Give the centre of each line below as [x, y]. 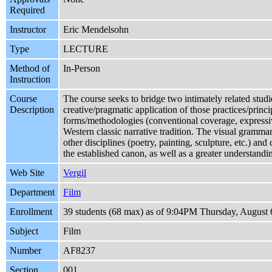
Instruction [30, 80]
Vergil [75, 173]
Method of [30, 69]
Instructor [28, 30]
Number [25, 251]
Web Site [27, 173]
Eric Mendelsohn [96, 30]
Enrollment [31, 212]
